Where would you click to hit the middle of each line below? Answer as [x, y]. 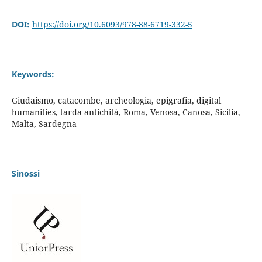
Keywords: [33, 74]
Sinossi [25, 173]
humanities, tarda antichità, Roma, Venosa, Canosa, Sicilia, [126, 112]
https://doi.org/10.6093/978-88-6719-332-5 [112, 24]
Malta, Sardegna [44, 124]
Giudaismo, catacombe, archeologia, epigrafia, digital [116, 100]
